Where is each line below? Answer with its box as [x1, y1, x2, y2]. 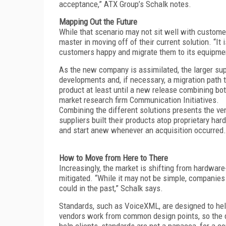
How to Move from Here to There [59, 152, 168, 163]
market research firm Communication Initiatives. [59, 94, 219, 105]
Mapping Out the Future [59, 16, 137, 27]
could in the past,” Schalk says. [59, 183, 163, 193]
